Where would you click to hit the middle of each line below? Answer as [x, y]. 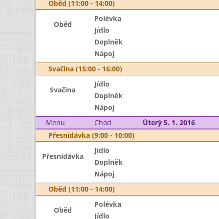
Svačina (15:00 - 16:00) [85, 69]
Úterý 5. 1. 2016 [169, 122]
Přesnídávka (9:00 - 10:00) [91, 135]
